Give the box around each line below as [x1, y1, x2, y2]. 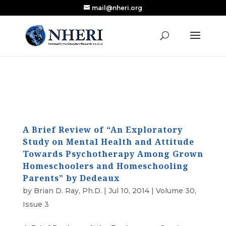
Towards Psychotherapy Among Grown [22, 148, 203, 159]
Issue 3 [22, 200, 49, 209]
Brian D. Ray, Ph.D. [33, 186, 102, 195]
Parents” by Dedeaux [22, 173, 120, 184]
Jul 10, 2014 [108, 186, 149, 195]
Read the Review [83, 40, 145, 48]
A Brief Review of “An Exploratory [22, 124, 183, 135]
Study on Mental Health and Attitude [22, 136, 194, 147]
